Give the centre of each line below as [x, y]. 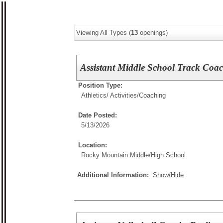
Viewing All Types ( [104, 33]
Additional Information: [115, 175]
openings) [153, 33]
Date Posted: [98, 115]
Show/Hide [168, 175]
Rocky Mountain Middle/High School [133, 155]
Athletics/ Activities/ [110, 95]
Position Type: [100, 85]
